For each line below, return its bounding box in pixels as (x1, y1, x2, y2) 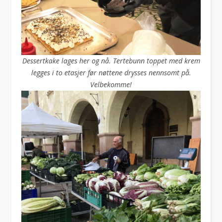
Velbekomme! (90, 80, 132, 89)
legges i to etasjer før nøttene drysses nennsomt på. (31, 68, 191, 77)
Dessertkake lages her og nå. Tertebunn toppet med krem (22, 56, 200, 65)
